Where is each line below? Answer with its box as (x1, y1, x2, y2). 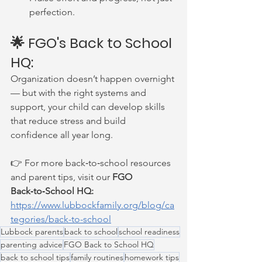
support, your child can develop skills (11, 101, 167, 112)
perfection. (29, 6, 75, 18)
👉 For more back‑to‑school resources (11, 157, 173, 168)
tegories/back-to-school (11, 213, 111, 225)
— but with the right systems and (11, 87, 149, 98)
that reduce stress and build (11, 115, 128, 126)
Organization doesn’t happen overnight (11, 73, 177, 84)
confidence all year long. (11, 129, 113, 140)
